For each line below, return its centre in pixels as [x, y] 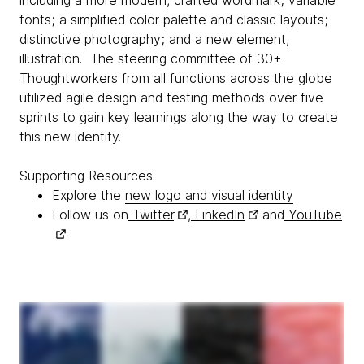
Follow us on [90, 214]
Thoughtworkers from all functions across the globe [176, 78]
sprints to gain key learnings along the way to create [179, 117]
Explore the [89, 195]
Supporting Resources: [87, 175]
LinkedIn [218, 214]
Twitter [151, 214]
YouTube [313, 214]
